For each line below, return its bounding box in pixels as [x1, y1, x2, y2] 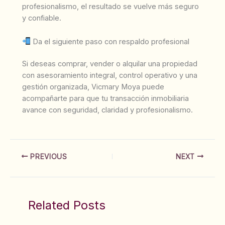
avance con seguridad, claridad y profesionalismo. [22, 105, 193, 115]
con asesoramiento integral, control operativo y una [22, 71, 197, 80]
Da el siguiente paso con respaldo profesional [30, 37, 189, 46]
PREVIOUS [28, 152, 67, 161]
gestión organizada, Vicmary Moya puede [22, 82, 164, 92]
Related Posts [28, 197, 106, 212]
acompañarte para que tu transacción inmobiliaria [22, 94, 189, 103]
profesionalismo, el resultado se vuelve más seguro [22, 2, 199, 12]
